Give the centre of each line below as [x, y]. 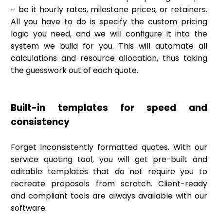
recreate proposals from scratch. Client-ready [109, 183]
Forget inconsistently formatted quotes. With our [109, 147]
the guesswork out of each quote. [75, 70]
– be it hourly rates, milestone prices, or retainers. [109, 9]
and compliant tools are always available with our [109, 196]
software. [29, 208]
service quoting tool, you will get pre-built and [109, 159]
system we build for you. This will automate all [109, 46]
